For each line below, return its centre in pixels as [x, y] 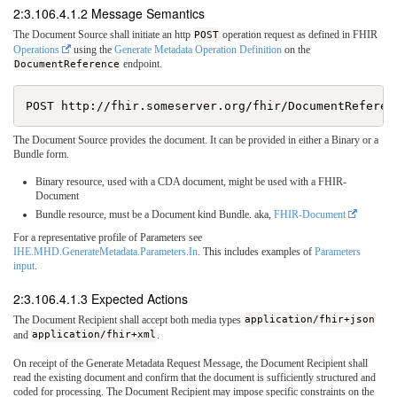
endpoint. [142, 63]
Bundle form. [41, 154]
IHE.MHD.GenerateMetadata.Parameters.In [105, 251]
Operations [36, 49]
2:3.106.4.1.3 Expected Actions [101, 298]
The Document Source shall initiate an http [103, 34]
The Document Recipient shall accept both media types [128, 319]
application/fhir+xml [94, 335]
